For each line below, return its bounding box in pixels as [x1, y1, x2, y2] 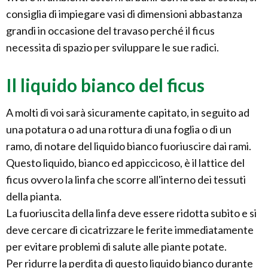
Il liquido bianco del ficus [6, 74, 205, 96]
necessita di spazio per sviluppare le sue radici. [6, 41, 219, 54]
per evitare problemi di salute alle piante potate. [6, 240, 227, 254]
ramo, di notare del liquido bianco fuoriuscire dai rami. [6, 139, 251, 153]
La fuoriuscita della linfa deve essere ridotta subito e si [6, 206, 257, 220]
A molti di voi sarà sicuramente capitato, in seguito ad [6, 106, 249, 120]
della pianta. [6, 190, 62, 203]
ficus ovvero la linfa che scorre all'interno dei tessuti [6, 173, 246, 187]
